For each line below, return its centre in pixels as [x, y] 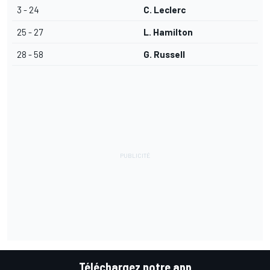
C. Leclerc [165, 10]
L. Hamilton [168, 32]
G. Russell [164, 55]
